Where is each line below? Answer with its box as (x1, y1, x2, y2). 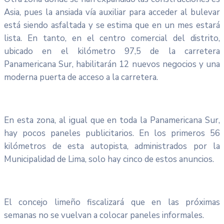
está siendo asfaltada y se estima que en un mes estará (4, 19, 220, 31)
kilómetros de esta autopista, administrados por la (4, 140, 220, 152)
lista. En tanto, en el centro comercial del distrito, (4, 32, 220, 44)
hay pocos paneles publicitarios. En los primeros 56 (4, 127, 220, 139)
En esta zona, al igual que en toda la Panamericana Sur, (4, 114, 220, 126)
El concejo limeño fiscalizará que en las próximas (4, 196, 220, 208)
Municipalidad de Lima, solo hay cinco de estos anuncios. (4, 153, 214, 165)
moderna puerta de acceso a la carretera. (4, 71, 158, 83)
